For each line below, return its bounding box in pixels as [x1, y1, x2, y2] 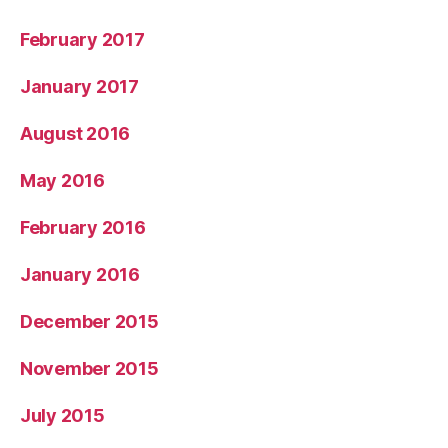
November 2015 [20, 358, 159, 380]
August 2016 [20, 123, 131, 145]
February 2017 [20, 29, 145, 51]
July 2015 [20, 405, 105, 427]
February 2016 [20, 217, 146, 239]
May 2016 [20, 170, 105, 192]
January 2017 [20, 76, 139, 98]
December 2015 [20, 311, 159, 333]
